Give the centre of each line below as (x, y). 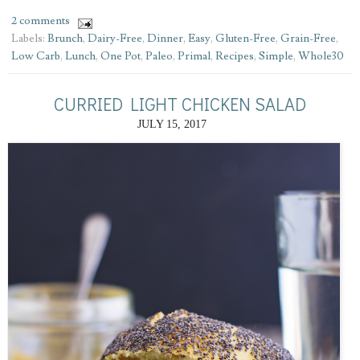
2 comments (40, 21)
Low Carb (35, 57)
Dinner (165, 39)
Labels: (29, 39)
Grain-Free (308, 39)
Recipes (234, 57)
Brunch (65, 39)
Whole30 (321, 57)
